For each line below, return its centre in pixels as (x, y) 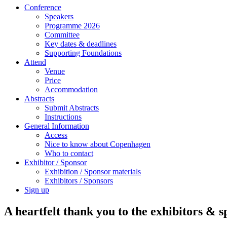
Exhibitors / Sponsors (79, 181)
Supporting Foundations (83, 53)
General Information (57, 126)
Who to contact (69, 153)
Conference (43, 7)
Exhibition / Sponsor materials (93, 172)
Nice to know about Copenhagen (98, 144)
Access (56, 135)
